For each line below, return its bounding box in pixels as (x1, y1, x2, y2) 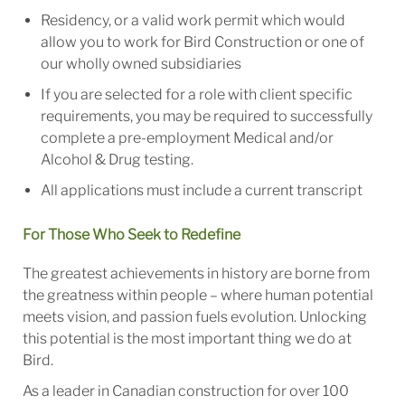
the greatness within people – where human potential (22, 287, 373, 305)
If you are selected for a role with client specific (40, 86, 353, 104)
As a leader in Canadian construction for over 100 (22, 382, 349, 400)
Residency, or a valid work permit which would (40, 12, 345, 30)
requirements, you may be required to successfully (40, 108, 372, 126)
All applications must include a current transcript (40, 182, 363, 200)
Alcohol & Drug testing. (40, 151, 196, 169)
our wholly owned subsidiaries (40, 55, 244, 73)
